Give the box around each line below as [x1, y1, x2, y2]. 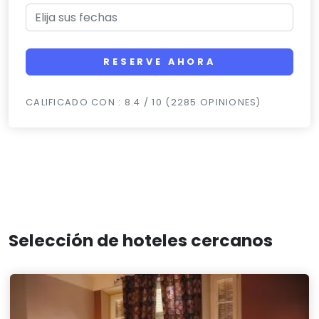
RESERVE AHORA [103, 56, 216, 68]
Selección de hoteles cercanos [9, 229, 273, 253]
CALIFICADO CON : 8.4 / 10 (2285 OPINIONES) [26, 96, 261, 109]
